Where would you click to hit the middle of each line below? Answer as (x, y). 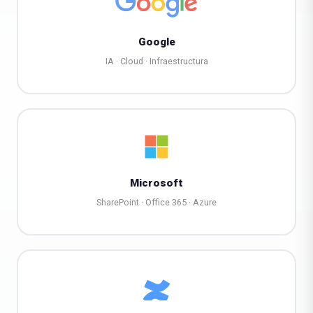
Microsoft (156, 183)
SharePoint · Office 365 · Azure (156, 203)
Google (156, 42)
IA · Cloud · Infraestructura (156, 61)
